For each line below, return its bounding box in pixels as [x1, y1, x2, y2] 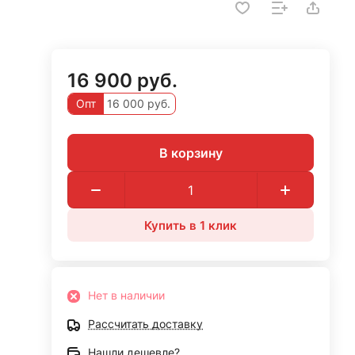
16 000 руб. [104, 97, 171, 110]
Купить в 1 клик [144, 217, 238, 233]
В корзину [158, 144, 223, 161]
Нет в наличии [88, 288, 166, 302]
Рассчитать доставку [88, 317, 204, 330]
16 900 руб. [67, 69, 178, 92]
